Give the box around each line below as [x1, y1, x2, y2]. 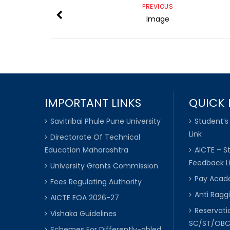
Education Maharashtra [45, 144, 128, 155]
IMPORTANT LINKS [45, 94, 141, 111]
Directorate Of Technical [50, 131, 140, 142]
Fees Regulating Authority [50, 176, 142, 187]
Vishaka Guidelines [50, 208, 117, 219]
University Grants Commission [50, 160, 158, 171]
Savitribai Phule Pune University [50, 116, 161, 126]
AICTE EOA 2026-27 [50, 192, 119, 203]
